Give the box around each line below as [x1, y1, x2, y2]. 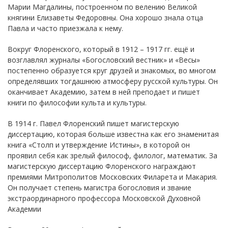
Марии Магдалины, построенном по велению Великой [8, 2, 197, 12]
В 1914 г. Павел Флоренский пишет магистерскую [8, 118, 179, 128]
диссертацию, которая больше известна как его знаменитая [8, 129, 219, 139]
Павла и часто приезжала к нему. [8, 23, 123, 33]
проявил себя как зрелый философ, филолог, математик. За [8, 150, 217, 160]
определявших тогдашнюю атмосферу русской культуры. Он [8, 76, 218, 86]
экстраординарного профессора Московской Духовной [8, 193, 201, 203]
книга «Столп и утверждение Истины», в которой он [8, 139, 190, 150]
